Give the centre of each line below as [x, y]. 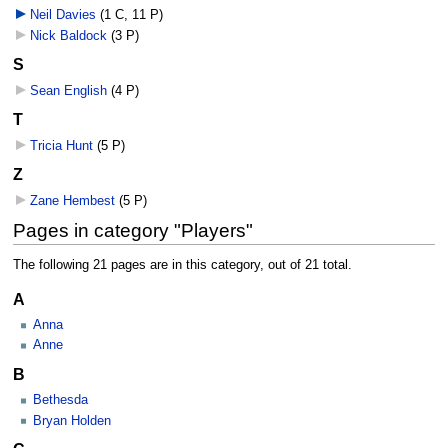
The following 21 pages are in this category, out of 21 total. [182, 265]
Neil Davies [62, 15]
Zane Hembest [72, 200]
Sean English [68, 90]
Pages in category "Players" [132, 231]
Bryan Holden [72, 420]
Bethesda [60, 400]
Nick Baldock [68, 35]
